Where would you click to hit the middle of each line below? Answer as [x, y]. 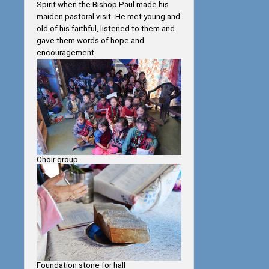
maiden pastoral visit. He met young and [108, 17]
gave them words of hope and [90, 41]
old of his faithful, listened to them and [106, 29]
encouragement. [67, 53]
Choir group [57, 160]
